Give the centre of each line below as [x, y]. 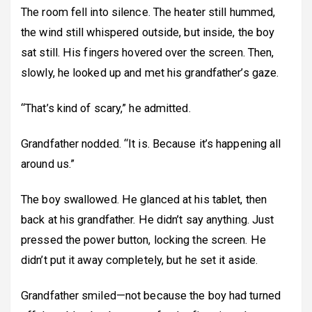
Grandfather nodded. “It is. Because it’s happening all [151, 143]
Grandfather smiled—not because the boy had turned [151, 295]
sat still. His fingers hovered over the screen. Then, [148, 52]
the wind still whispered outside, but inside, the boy [148, 32]
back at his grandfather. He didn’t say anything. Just [148, 219]
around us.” [48, 164]
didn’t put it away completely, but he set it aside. [140, 260]
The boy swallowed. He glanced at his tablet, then [144, 199]
